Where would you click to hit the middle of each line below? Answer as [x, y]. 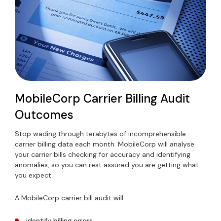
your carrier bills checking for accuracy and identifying [103, 154]
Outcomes [44, 115]
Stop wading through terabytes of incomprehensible [100, 134]
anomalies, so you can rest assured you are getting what [107, 165]
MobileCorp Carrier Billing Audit [102, 98]
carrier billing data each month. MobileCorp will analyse [105, 144]
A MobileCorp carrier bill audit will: [70, 198]
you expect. [34, 175]
